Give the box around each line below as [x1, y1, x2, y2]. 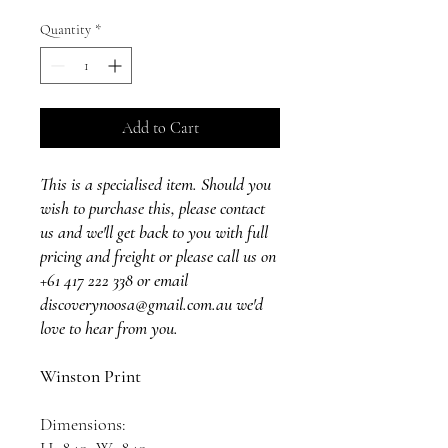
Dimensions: [40, 413, 126, 435]
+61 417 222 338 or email [40, 269, 188, 291]
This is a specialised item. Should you [40, 173, 271, 195]
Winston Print [40, 365, 141, 387]
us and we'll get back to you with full [40, 221, 268, 243]
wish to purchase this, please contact [40, 197, 265, 219]
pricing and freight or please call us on [40, 245, 276, 267]
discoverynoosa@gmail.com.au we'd [40, 293, 263, 315]
